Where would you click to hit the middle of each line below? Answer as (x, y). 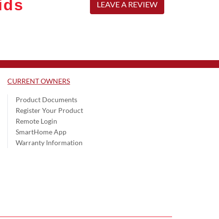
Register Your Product (50, 110)
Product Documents (47, 99)
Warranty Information (49, 142)
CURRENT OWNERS (39, 81)
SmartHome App (41, 131)
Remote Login (37, 121)
